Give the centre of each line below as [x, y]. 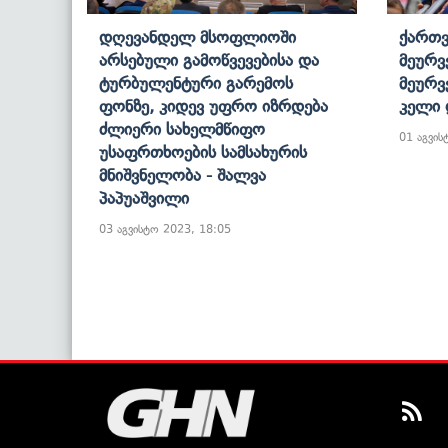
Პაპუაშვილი [144, 197]
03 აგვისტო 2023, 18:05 [165, 228]
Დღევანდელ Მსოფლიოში [197, 36]
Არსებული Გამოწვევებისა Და [209, 59]
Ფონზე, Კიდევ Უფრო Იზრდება [213, 105]
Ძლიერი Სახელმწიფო [182, 128]
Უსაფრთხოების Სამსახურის [203, 151]
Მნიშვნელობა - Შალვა [182, 174]
